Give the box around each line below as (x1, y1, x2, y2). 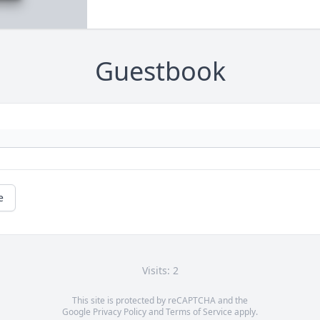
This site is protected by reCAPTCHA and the (72, 294, 248, 307)
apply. (232, 306, 258, 319)
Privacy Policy (93, 306, 146, 319)
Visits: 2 (141, 264, 179, 278)
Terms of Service (166, 306, 232, 319)
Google (62, 306, 93, 319)
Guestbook (94, 54, 226, 89)
